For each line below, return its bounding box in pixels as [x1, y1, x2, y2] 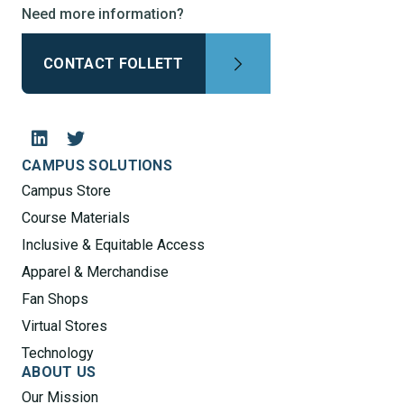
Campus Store [22, 182, 111, 200]
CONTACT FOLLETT [43, 55, 184, 73]
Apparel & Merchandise [22, 263, 169, 281]
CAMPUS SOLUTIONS [22, 157, 173, 175]
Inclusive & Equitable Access [22, 236, 205, 254]
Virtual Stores [22, 317, 107, 335]
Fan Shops [22, 290, 88, 308]
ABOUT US [22, 363, 96, 381]
